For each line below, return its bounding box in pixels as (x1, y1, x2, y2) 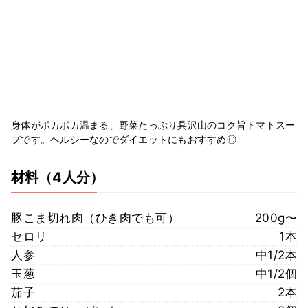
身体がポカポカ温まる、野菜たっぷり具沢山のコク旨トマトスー (11, 118, 296, 131)
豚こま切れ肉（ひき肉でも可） (11, 210, 179, 225)
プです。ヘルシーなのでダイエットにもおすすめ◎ (11, 133, 236, 145)
